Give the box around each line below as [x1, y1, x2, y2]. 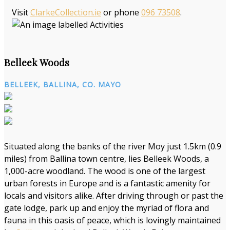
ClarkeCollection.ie [30, 6, 101, 18]
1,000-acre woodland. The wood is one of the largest [4, 165, 205, 177]
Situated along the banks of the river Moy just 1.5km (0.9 [4, 141, 221, 152]
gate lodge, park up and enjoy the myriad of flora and [4, 202, 209, 214]
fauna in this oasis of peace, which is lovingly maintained [4, 215, 221, 226]
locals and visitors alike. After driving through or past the [4, 190, 223, 202]
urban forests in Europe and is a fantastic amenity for [4, 178, 210, 189]
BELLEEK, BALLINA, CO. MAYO [4, 80, 121, 90]
